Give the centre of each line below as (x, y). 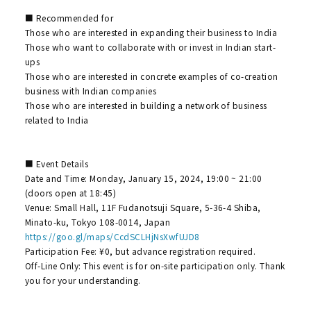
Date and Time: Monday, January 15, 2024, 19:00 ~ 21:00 (143, 178)
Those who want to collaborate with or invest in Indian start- (150, 47)
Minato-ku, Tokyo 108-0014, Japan (98, 222)
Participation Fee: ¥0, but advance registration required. (140, 251)
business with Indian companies (91, 91)
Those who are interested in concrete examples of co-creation (151, 76)
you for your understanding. (83, 280)
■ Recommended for (69, 18)
